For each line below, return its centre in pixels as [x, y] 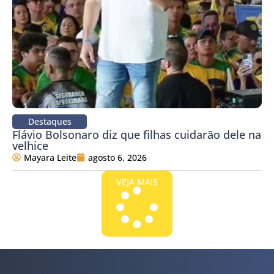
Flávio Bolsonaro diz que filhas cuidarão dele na [137, 134]
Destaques [50, 121]
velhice [30, 145]
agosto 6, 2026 [117, 157]
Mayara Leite [50, 157]
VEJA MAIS [137, 182]
